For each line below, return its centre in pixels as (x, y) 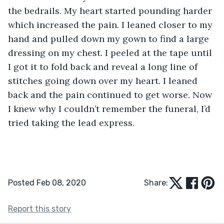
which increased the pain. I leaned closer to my (111, 24)
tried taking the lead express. (71, 122)
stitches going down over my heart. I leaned (104, 80)
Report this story (39, 208)
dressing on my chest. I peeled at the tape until (111, 52)
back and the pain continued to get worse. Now (111, 94)
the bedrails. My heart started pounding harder (111, 10)
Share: (156, 182)
